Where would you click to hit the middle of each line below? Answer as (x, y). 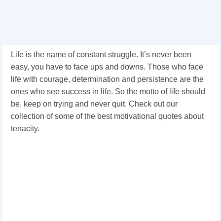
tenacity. (25, 129)
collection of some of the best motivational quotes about (107, 116)
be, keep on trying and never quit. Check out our (94, 104)
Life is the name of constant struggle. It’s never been (101, 55)
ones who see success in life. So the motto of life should (108, 92)
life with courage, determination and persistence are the (107, 79)
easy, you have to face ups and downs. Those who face (107, 67)
